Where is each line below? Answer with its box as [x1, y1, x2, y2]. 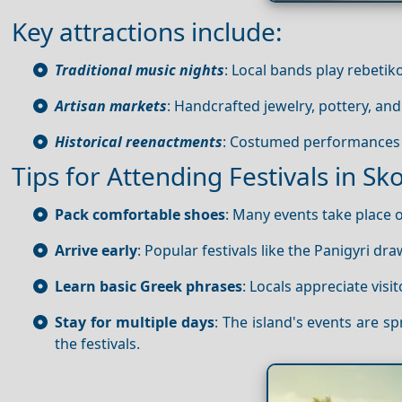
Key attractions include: [12, 14, 283, 49]
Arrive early [55, 240, 137, 261]
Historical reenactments [55, 132, 223, 153]
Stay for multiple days [55, 312, 214, 333]
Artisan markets [55, 96, 167, 117]
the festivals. [55, 334, 140, 354]
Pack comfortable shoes [55, 205, 225, 225]
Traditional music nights [55, 60, 224, 81]
